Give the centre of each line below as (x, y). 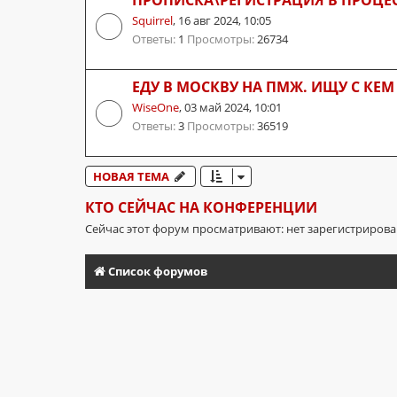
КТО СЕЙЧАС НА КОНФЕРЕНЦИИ (201, 207)
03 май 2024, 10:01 (233, 107)
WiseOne (156, 107)
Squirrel (152, 20)
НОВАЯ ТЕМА (131, 176)
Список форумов (158, 271)
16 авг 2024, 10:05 (225, 20)
